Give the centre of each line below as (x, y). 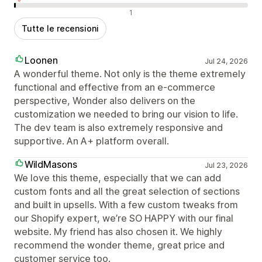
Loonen (41, 60)
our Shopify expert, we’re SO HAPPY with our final (124, 218)
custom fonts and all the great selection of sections (127, 191)
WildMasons (51, 164)
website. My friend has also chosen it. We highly (118, 231)
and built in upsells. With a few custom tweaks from (126, 204)
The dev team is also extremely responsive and (118, 127)
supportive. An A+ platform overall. (92, 141)
